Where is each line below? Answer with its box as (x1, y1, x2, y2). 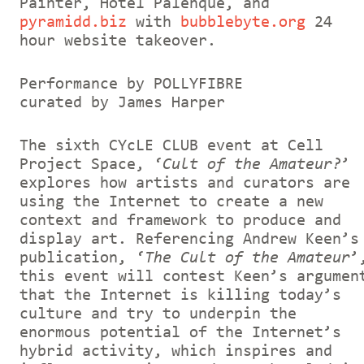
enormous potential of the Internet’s (19, 324, 341, 341)
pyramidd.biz (19, 14, 127, 31)
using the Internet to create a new (19, 193, 323, 210)
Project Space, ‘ (19, 156, 162, 173)
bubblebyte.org (180, 14, 305, 31)
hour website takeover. (19, 32, 234, 50)
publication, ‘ (19, 249, 145, 266)
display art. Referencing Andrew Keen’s (19, 231, 359, 248)
